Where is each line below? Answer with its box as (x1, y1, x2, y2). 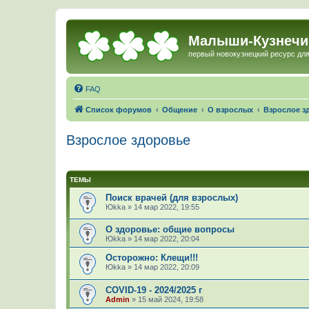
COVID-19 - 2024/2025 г (106, 284, 202, 295)
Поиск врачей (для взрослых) (106, 192, 238, 203)
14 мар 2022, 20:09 (134, 263, 199, 272)
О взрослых (208, 105, 253, 114)
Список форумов (86, 105, 152, 114)
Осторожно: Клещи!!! (106, 252, 198, 263)
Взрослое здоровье (66, 132, 190, 148)
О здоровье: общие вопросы (106, 224, 235, 235)
